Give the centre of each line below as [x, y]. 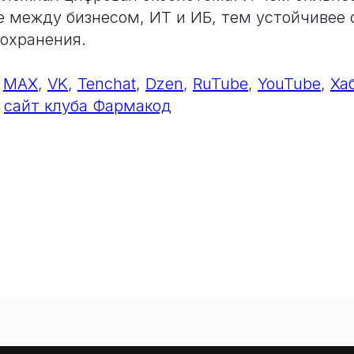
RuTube [220, 83]
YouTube [289, 83]
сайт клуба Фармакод [88, 105]
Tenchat [107, 83]
